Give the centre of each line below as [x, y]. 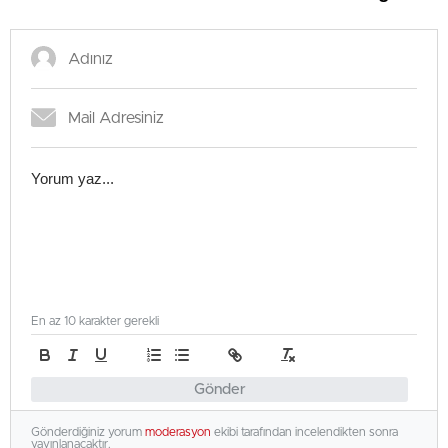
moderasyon [178, 432]
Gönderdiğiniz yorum [88, 432]
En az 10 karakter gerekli [95, 321]
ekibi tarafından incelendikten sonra [304, 432]
